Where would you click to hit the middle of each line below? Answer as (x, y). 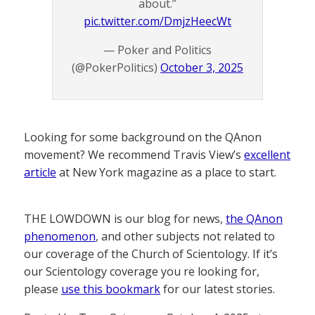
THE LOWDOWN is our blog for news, (125, 219)
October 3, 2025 (202, 68)
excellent (267, 155)
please (43, 289)
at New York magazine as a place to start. (166, 173)
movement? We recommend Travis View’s (134, 155)
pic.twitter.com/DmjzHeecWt (157, 21)
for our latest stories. (218, 289)
